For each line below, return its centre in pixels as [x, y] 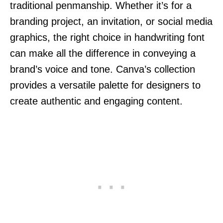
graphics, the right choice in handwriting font [107, 37]
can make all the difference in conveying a [103, 53]
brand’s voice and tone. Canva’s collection [103, 69]
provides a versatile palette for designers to [105, 85]
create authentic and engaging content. [96, 101]
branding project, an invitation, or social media [111, 21]
